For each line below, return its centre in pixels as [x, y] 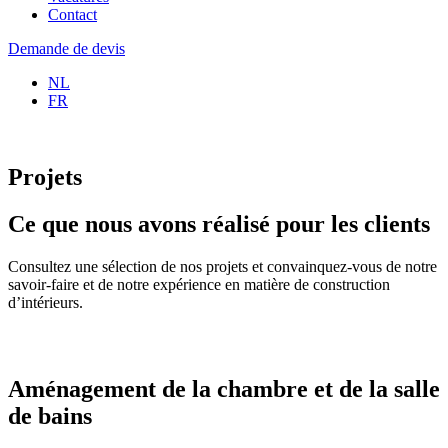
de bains [50, 415]
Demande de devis [66, 48]
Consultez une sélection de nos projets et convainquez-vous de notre [222, 266]
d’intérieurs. [45, 302]
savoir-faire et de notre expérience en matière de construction [199, 284]
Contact [72, 14]
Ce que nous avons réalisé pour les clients [219, 223]
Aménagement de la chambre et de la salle [224, 388]
